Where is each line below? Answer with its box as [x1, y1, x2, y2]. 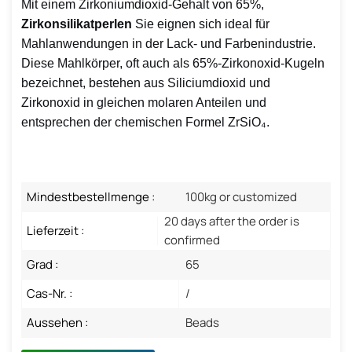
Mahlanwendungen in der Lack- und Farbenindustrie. [21, 36, 316, 50]
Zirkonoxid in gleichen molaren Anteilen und [21, 95, 266, 109]
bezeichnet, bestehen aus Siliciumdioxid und [21, 75, 270, 90]
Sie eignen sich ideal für [135, 16, 269, 31]
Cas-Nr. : [27, 284, 72, 302]
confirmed [164, 231, 221, 248]
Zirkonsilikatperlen [21, 16, 135, 31]
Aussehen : [27, 313, 88, 331]
